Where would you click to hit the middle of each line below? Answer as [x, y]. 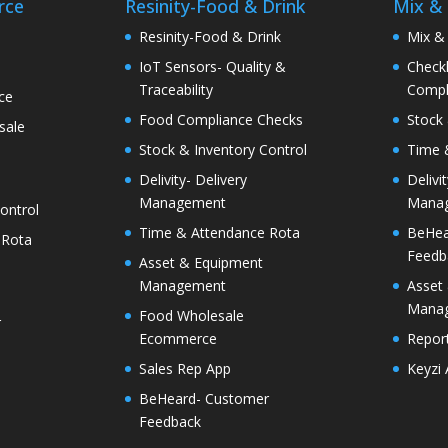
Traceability [175, 90]
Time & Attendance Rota [219, 233]
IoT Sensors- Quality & [212, 67]
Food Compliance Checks [220, 120]
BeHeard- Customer [203, 399]
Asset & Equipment [200, 263]
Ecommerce [177, 339]
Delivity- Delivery [192, 180]
